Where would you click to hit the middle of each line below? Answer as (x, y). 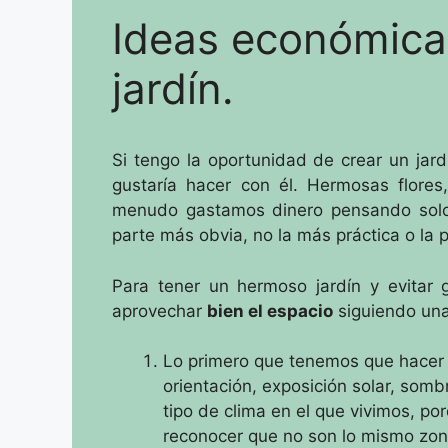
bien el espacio (270, 310)
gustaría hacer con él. (209, 185)
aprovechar (159, 310)
